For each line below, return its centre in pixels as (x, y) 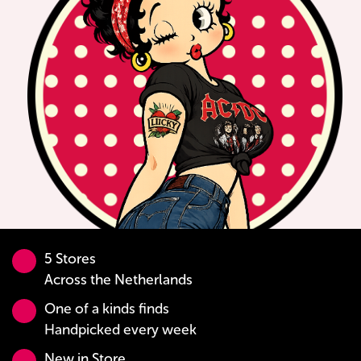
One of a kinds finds (107, 309)
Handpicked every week (120, 330)
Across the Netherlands (118, 280)
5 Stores (70, 259)
